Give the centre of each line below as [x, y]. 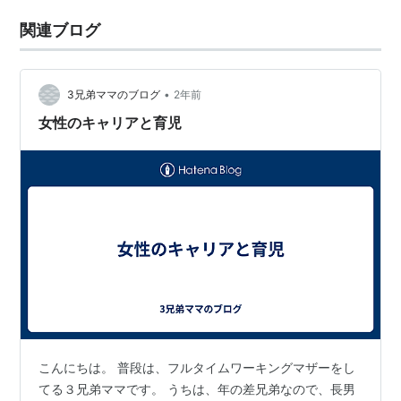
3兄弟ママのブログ [114, 95]
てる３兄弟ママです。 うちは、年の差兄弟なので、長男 [197, 388]
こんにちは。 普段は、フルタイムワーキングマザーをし [197, 367]
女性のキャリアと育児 [111, 123]
